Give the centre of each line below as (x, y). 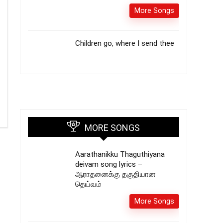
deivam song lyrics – (109, 164)
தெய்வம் (88, 184)
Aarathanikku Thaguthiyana (120, 154)
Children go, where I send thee (125, 43)
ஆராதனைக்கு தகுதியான (115, 174)
